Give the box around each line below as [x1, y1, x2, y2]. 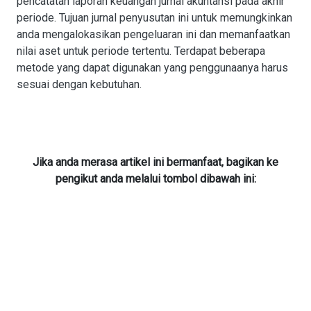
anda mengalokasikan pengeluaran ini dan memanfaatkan [17, 28, 290, 41]
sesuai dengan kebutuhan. [17, 78, 142, 91]
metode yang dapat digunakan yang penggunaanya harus [17, 61, 288, 74]
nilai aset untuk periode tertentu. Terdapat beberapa [17, 44, 265, 58]
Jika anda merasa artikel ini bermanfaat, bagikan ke [33, 155, 278, 169]
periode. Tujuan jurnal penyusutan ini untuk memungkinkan [17, 11, 292, 24]
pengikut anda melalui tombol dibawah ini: [55, 172, 256, 185]
